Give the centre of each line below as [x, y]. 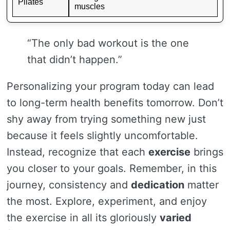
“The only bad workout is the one [108, 43]
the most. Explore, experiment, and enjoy [107, 201]
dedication [158, 185]
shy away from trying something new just [106, 119]
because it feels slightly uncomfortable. [102, 136]
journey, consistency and [69, 185]
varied [176, 218]
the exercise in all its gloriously [83, 218]
